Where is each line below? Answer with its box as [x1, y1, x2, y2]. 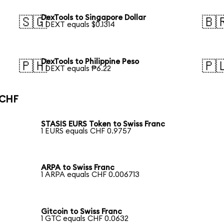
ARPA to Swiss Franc [41, 164, 115, 172]
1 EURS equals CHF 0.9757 [41, 127, 132, 135]
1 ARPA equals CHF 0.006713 [41, 171, 140, 179]
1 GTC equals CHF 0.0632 [41, 215, 129, 223]
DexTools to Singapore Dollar [41, 14, 146, 22]
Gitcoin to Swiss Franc [41, 208, 122, 216]
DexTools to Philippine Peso [41, 58, 139, 66]
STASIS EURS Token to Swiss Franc [41, 120, 165, 128]
